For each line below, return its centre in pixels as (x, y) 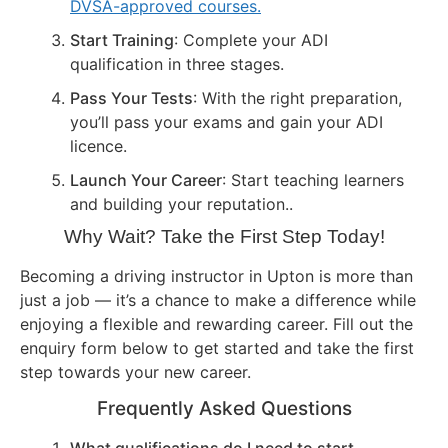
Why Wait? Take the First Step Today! (224, 237)
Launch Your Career (146, 180)
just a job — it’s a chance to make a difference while (218, 300)
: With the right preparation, (297, 98)
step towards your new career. (135, 372)
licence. (98, 146)
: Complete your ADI (251, 40)
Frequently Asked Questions (224, 409)
